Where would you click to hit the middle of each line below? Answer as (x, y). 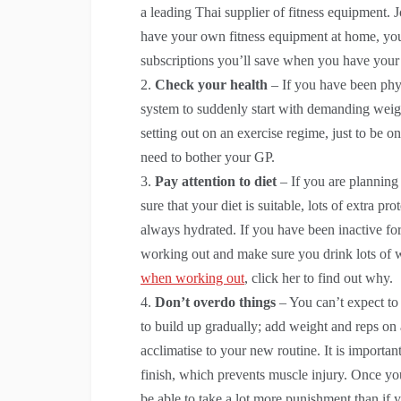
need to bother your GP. (208, 157)
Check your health (211, 84)
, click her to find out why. (319, 277)
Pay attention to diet (216, 181)
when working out (192, 277)
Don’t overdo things (215, 302)
